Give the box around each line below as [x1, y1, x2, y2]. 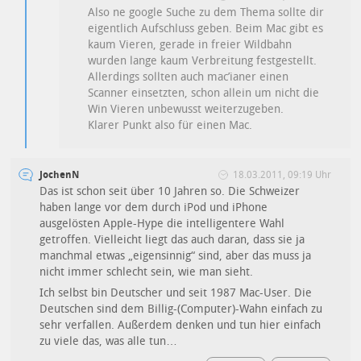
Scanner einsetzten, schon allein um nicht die [88, 86, 320, 101]
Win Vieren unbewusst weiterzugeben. [88, 102, 284, 117]
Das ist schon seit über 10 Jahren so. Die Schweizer [39, 185, 301, 199]
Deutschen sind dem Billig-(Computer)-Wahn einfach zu [39, 302, 323, 317]
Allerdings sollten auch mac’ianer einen [88, 70, 289, 85]
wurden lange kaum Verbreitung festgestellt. [88, 54, 317, 68]
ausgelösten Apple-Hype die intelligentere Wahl [39, 217, 285, 231]
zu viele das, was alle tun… [39, 334, 178, 349]
